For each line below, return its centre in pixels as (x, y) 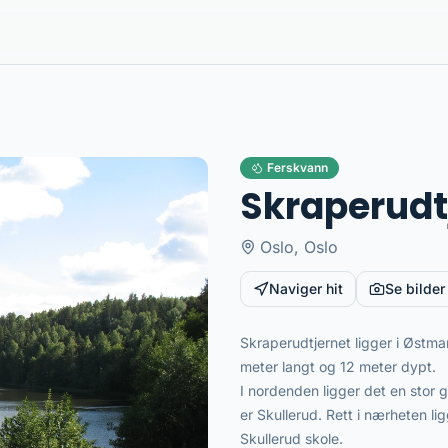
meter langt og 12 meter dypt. (338, 366)
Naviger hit (306, 288)
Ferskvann (297, 167)
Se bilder (415, 288)
